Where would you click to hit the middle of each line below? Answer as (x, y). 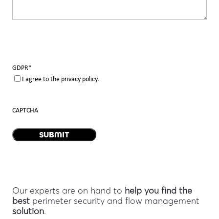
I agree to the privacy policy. (60, 79)
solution (28, 211)
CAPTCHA (25, 110)
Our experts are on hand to (68, 190)
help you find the (158, 190)
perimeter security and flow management (114, 200)
